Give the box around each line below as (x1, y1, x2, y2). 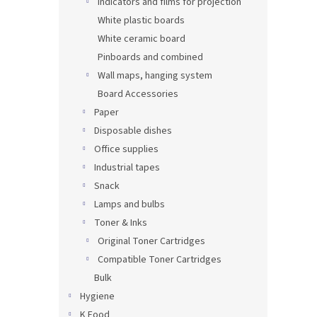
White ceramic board (98, 32, 185, 47)
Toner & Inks (94, 216, 147, 231)
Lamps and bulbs (94, 197, 165, 212)
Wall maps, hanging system (98, 69, 212, 83)
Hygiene (80, 289, 115, 304)
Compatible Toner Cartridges (98, 253, 221, 267)
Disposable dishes (94, 124, 172, 139)
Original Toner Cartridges (98, 234, 205, 249)
